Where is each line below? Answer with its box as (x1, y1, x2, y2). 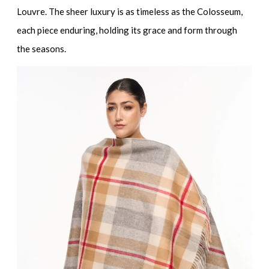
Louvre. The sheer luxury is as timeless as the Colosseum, (17, 5, 243, 17)
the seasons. (17, 43, 67, 54)
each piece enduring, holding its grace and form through (17, 24, 238, 35)
